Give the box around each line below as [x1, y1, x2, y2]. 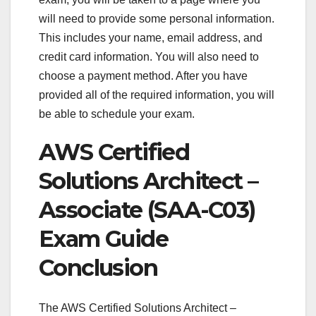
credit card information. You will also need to [39, 51, 259, 63]
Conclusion [39, 254, 157, 282]
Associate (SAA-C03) [39, 196, 255, 224]
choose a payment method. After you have [39, 70, 248, 83]
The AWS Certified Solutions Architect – [39, 301, 236, 314]
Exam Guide [39, 225, 168, 253]
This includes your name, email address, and [39, 32, 262, 44]
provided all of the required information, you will [39, 89, 274, 102]
